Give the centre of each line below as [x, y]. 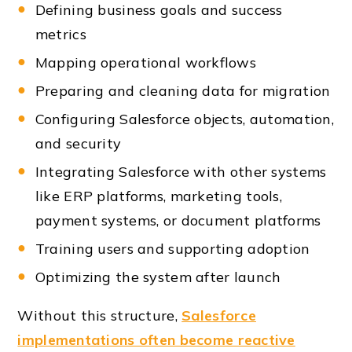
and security [78, 143]
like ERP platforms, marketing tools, [158, 196]
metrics [60, 34]
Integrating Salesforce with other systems [181, 171]
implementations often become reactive [156, 339]
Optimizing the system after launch [158, 277]
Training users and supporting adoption [172, 248]
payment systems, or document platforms [178, 220]
